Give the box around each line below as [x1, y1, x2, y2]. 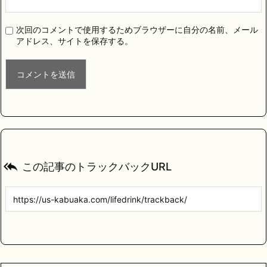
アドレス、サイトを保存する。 [16, 36, 133, 46]
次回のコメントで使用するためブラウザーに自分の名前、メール [16, 24, 258, 35]
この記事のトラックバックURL [22, 160, 172, 173]
